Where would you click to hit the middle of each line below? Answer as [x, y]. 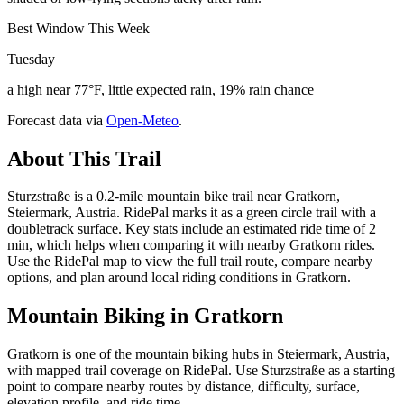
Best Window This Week [78, 28]
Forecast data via [55, 120]
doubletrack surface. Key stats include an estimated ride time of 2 [192, 229]
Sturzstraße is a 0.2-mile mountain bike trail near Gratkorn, [174, 197]
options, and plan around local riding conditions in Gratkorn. [179, 278]
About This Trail [84, 158]
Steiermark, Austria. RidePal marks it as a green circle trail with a [192, 213]
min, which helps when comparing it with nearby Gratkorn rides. [191, 245]
